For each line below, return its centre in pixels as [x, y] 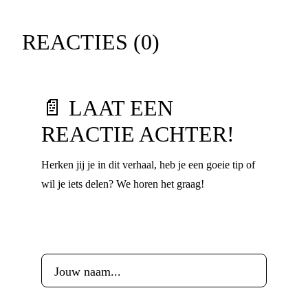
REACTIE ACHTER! [138, 134]
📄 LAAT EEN [107, 108]
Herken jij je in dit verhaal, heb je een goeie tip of [148, 165]
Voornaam [69, 237]
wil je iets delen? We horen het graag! [123, 184]
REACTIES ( [81, 42]
